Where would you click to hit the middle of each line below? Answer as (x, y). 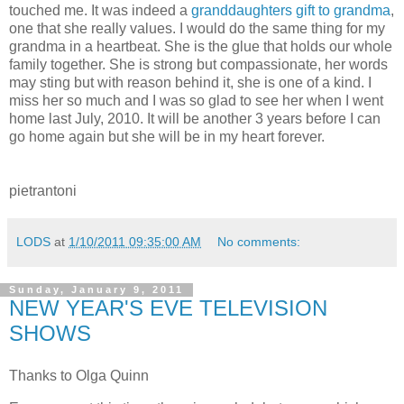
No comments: (259, 241)
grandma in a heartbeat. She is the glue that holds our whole (201, 46)
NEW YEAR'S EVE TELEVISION (168, 308)
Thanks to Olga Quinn (79, 376)
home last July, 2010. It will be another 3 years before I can (195, 118)
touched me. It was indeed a (100, 10)
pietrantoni (43, 190)
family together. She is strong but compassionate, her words (198, 64)
